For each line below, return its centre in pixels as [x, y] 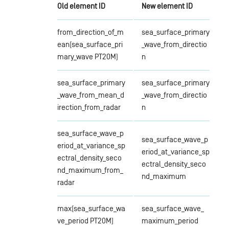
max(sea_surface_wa [91, 208]
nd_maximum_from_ [90, 170]
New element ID [167, 6]
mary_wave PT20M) [87, 56]
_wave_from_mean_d [90, 95]
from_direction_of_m [90, 32]
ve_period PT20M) [85, 220]
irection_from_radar [89, 107]
